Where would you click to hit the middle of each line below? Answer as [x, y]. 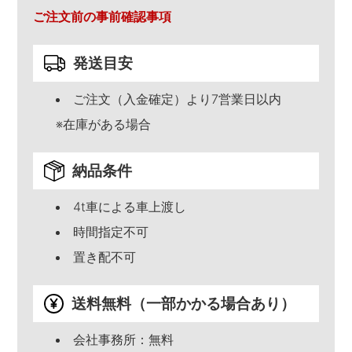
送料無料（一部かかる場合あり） [183, 304]
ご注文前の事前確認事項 [102, 16]
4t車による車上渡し [129, 207]
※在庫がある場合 [103, 124]
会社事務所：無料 [123, 339]
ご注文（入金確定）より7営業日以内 [177, 99]
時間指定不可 [110, 232]
